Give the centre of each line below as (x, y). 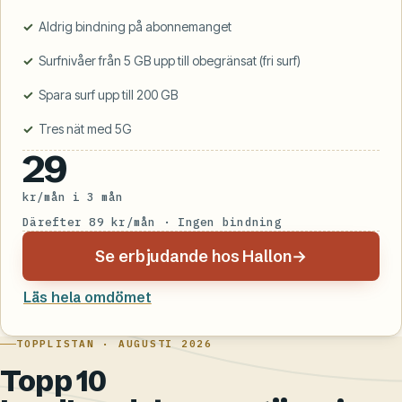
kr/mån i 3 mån (73, 196)
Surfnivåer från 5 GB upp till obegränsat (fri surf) (170, 60)
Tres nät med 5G (86, 128)
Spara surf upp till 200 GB (109, 94)
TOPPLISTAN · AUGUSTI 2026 (114, 343)
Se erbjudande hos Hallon (193, 256)
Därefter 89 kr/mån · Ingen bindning (152, 221)
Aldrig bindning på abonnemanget (135, 26)
